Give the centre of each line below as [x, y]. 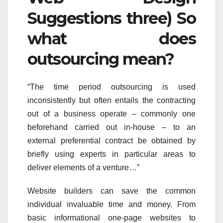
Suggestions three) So [111, 18]
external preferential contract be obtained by [111, 140]
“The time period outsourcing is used [111, 87]
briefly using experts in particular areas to [111, 154]
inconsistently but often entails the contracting [111, 100]
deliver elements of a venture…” [83, 167]
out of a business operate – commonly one [111, 113]
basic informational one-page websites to [111, 218]
